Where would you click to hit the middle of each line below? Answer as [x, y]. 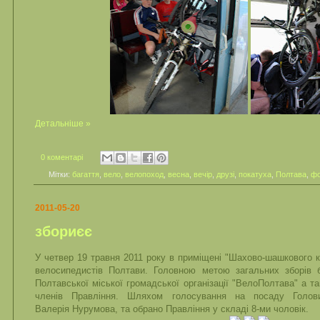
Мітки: [60, 174]
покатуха [255, 174]
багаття [85, 174]
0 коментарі [62, 157]
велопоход [144, 174]
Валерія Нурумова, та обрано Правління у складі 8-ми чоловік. [172, 309]
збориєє [64, 231]
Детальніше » [63, 123]
